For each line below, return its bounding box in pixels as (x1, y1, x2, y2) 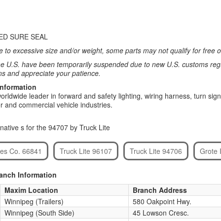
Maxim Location (4, 185, 58, 195)
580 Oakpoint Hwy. (132, 196, 191, 206)
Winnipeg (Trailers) (4, 196, 64, 206)
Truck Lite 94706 (129, 146, 182, 156)
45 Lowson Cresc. (132, 208, 189, 218)
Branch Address (132, 185, 187, 195)
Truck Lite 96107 (59, 146, 112, 156)
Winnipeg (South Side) (4, 208, 74, 218)
